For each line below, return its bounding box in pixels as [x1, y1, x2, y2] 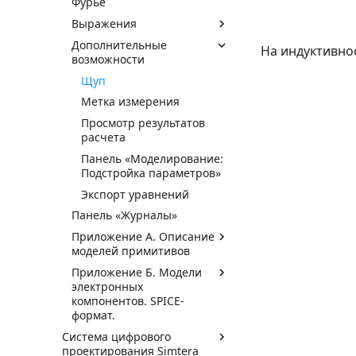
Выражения [72, 16, 137, 31]
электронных [72, 278, 143, 294]
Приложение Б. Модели [72, 264, 202, 280]
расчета [81, 130, 126, 145]
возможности [72, 51, 145, 67]
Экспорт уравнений [81, 186, 189, 202]
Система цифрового [62, 328, 171, 344]
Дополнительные [72, 37, 167, 52]
